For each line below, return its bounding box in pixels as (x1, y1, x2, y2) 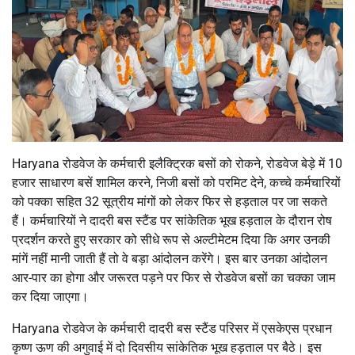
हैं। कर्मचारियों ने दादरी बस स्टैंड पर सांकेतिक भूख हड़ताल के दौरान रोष (12, 212, 332, 228)
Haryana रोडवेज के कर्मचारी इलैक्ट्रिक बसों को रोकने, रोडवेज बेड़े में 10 (12, 155, 342, 171)
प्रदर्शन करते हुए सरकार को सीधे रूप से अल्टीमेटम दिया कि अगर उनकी (12, 231, 330, 247)
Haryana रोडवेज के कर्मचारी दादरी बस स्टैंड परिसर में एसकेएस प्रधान (12, 320, 332, 336)
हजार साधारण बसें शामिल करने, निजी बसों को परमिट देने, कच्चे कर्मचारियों (12, 174, 341, 190)
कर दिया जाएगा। (12, 288, 89, 304)
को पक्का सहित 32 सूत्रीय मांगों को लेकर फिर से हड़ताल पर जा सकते (12, 193, 327, 209)
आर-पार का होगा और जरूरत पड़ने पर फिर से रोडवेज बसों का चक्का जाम (12, 269, 335, 285)
